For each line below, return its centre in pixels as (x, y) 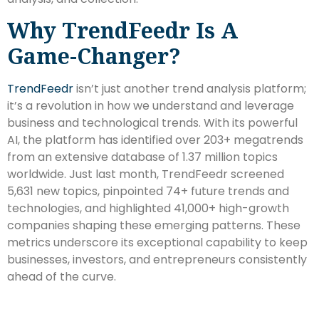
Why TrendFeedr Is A (122, 31)
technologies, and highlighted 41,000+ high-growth (148, 209)
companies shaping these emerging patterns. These (154, 226)
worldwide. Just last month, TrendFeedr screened (146, 174)
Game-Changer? (94, 56)
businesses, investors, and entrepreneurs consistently (157, 260)
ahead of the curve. (62, 277)
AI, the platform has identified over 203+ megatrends (155, 140)
